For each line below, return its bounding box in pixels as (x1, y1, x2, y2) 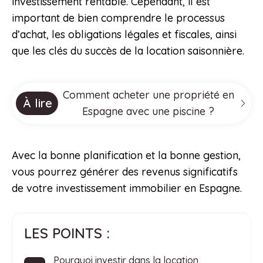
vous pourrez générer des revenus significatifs (12, 165, 238, 179)
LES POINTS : (24, 224, 110, 242)
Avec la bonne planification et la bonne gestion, (12, 149, 241, 163)
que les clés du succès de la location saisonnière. (12, 44, 244, 58)
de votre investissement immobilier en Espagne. (12, 181, 242, 195)
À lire (23, 96, 52, 111)
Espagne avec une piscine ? (82, 104, 215, 119)
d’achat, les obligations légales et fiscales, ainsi (12, 28, 237, 42)
